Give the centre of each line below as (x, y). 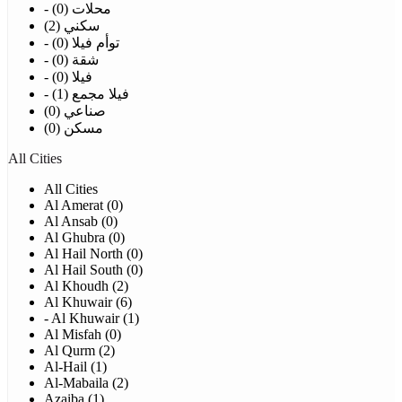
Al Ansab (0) (81, 222)
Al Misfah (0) (83, 335)
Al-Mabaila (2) (86, 383)
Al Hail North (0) (93, 254)
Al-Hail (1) (75, 367)
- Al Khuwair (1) (92, 319)
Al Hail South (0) (93, 270)
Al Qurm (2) (79, 351)
